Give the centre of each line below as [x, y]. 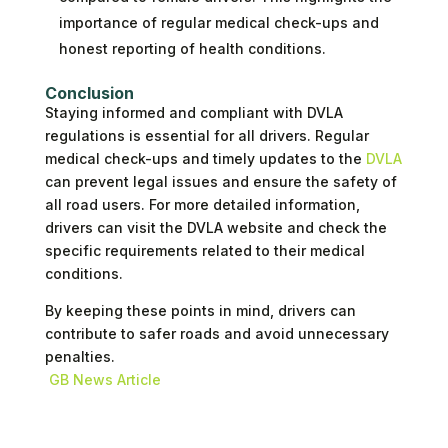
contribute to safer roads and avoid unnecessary [216, 333]
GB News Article [104, 379]
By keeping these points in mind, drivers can [200, 310]
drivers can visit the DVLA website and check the [215, 227]
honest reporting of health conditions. [192, 48]
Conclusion [89, 92]
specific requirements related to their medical [204, 250]
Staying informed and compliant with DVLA [193, 112]
